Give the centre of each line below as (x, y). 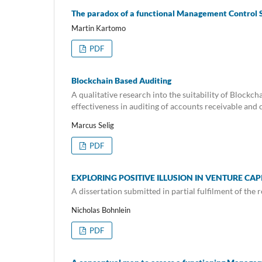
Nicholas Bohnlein (101, 210)
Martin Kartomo (99, 28)
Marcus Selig (93, 125)
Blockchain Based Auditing (121, 81)
